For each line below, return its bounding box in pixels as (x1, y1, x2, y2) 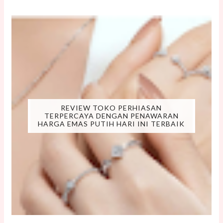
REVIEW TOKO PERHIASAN (61, 104, 162, 112)
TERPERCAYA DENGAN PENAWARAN (44, 111, 179, 120)
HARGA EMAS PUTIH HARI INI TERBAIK (38, 119, 185, 128)
